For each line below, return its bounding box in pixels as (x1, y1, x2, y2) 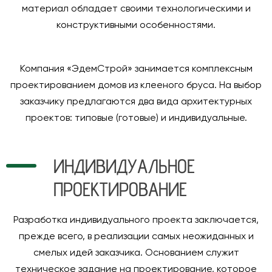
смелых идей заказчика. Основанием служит (33, 248, 239, 258)
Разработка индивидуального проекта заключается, (13, 216, 259, 225)
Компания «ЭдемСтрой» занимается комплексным (19, 64, 253, 74)
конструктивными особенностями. (56, 21, 216, 30)
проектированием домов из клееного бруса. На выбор (10, 81, 262, 90)
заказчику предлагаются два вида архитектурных (20, 97, 252, 107)
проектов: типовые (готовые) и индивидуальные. (25, 114, 247, 123)
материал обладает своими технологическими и (21, 4, 251, 14)
